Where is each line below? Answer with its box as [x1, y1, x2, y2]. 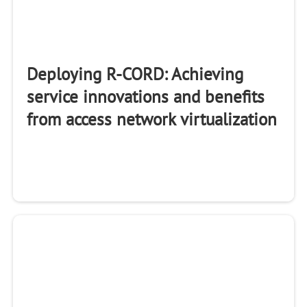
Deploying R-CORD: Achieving [26, 64, 243, 86]
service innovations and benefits [26, 87, 265, 108]
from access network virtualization [26, 110, 277, 131]
